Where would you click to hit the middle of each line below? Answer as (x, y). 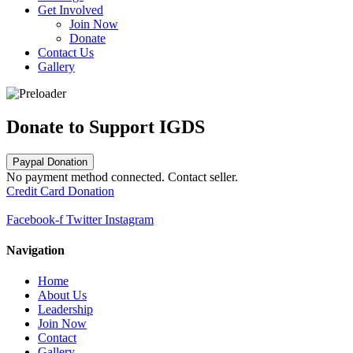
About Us (62, 295)
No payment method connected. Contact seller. (122, 176)
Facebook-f (35, 219)
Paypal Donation (50, 162)
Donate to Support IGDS (106, 126)
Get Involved (71, 10)
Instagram (129, 219)
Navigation (35, 251)
